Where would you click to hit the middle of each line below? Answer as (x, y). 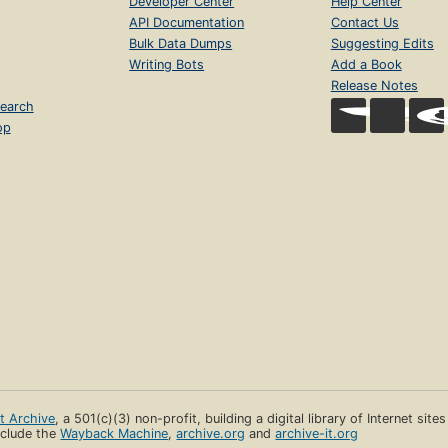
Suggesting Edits (382, 44)
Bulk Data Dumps (181, 44)
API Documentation (187, 23)
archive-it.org (317, 434)
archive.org (211, 434)
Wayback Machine (114, 434)
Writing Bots (167, 65)
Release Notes (374, 86)
